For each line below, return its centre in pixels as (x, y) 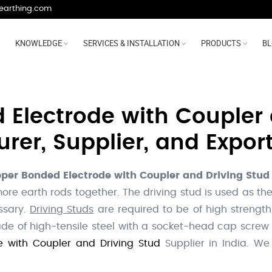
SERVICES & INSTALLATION (132, 43)
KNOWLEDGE (39, 43)
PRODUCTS (221, 43)
